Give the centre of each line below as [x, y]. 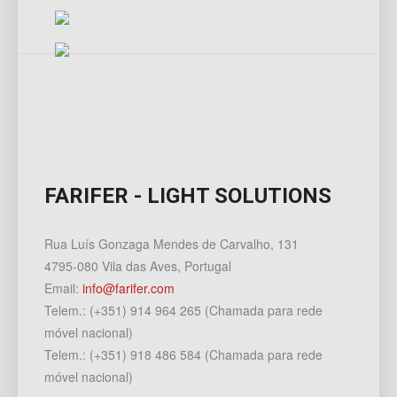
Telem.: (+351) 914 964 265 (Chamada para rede [183, 311]
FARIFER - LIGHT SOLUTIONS [188, 196]
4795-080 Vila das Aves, [114, 266]
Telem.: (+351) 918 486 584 [125, 355]
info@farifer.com [128, 288]
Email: [63, 288]
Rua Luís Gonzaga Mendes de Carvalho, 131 [171, 244]
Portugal [208, 266]
